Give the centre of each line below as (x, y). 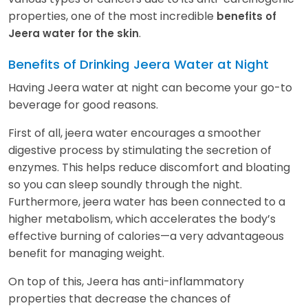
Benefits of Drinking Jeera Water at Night (139, 64)
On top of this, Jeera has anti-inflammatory (126, 281)
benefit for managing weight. (86, 253)
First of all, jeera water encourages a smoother (135, 133)
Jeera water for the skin (74, 33)
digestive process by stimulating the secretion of (140, 150)
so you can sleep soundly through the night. (125, 184)
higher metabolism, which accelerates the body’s (142, 219)
